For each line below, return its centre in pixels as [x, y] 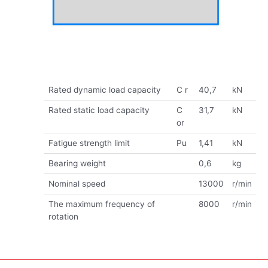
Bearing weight [77, 163]
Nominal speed [77, 183]
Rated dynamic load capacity [104, 89]
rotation [63, 216]
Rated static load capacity [99, 110]
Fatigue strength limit [89, 143]
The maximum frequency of [101, 204]
